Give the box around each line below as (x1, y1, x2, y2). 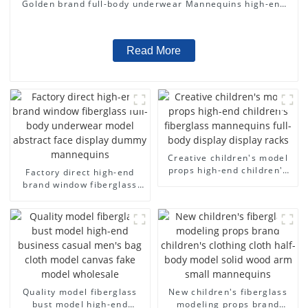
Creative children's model (168, 151, 288, 164)
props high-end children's (168, 164, 288, 176)
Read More (126, 44, 181, 56)
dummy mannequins (33, 215, 127, 228)
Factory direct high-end (25, 166, 135, 178)
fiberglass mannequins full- (164, 176, 292, 188)
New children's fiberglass (168, 285, 287, 298)
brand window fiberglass (23, 178, 137, 190)
